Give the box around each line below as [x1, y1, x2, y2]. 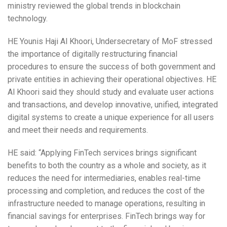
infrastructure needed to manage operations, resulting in [8, 199, 205, 209]
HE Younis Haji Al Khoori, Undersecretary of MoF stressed [8, 36, 212, 47]
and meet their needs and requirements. [8, 125, 148, 135]
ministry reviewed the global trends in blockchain [8, 1, 180, 11]
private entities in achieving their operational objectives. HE [8, 74, 216, 85]
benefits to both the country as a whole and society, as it [8, 161, 206, 171]
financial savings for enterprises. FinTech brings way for [8, 211, 205, 221]
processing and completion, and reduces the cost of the [8, 186, 205, 196]
